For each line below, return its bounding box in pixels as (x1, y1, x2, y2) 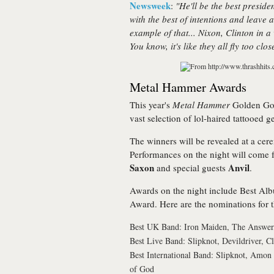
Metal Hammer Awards (130, 78, 246, 95)
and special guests (154, 161, 228, 174)
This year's (130, 98, 172, 111)
